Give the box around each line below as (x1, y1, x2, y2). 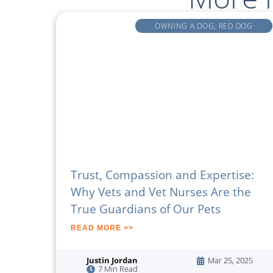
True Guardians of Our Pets (71, 200, 221, 217)
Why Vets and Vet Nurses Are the (71, 183, 251, 200)
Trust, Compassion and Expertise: (71, 166, 254, 183)
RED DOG (218, 20, 253, 30)
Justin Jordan (87, 255, 138, 266)
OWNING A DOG (154, 20, 214, 30)
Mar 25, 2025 (208, 255, 253, 266)
